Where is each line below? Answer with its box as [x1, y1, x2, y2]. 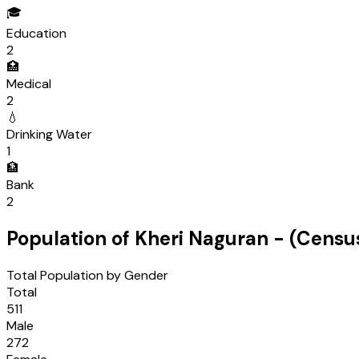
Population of [6, 226, 135, 252]
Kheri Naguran [135, 226, 268, 252]
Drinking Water [6, 126, 92, 143]
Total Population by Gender [6, 267, 168, 284]
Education [6, 25, 67, 42]
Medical [6, 75, 51, 93]
